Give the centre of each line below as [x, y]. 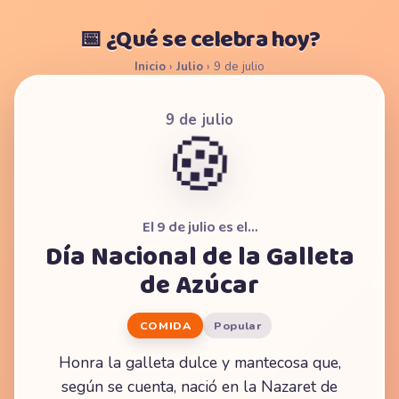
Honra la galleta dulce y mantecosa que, [199, 362]
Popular [238, 326]
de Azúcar [199, 286]
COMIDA [165, 326]
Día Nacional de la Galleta [199, 257]
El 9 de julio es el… [199, 228]
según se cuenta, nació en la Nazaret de [199, 387]
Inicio [150, 66]
